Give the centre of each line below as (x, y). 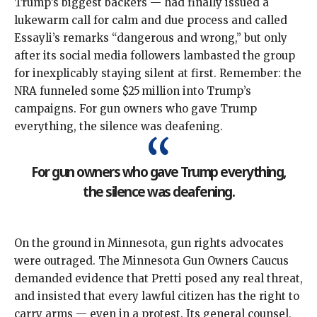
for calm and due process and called (189, 21)
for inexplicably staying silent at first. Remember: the (158, 74)
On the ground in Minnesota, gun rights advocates (149, 243)
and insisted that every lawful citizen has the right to (157, 296)
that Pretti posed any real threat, (213, 279)
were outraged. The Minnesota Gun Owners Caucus (151, 261)
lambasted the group (239, 56)
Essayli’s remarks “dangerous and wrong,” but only (151, 38)
